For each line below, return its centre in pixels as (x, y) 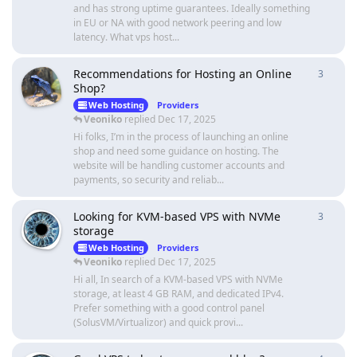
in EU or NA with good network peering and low (177, 23)
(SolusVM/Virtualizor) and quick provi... (158, 323)
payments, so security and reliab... (149, 180)
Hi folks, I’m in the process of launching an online (181, 137)
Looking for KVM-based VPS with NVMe (177, 217)
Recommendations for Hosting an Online (182, 74)
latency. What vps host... (126, 37)
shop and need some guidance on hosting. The (176, 151)
